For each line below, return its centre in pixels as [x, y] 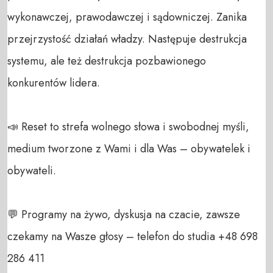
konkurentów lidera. [54, 83]
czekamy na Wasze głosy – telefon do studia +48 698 [133, 236]
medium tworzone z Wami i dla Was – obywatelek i [129, 148]
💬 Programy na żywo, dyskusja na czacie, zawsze [124, 214]
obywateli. [33, 170]
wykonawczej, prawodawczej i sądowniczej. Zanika [127, 17]
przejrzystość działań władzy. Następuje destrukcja [127, 39]
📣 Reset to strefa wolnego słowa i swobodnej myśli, [128, 126]
